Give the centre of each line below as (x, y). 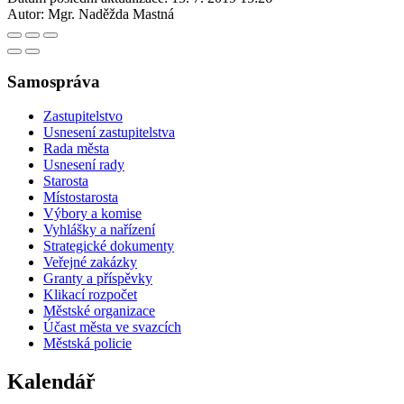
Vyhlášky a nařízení (99, 230)
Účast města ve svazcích (112, 327)
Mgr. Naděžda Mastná (111, 14)
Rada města (76, 149)
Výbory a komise (92, 214)
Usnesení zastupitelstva (109, 133)
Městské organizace (99, 311)
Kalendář (51, 382)
